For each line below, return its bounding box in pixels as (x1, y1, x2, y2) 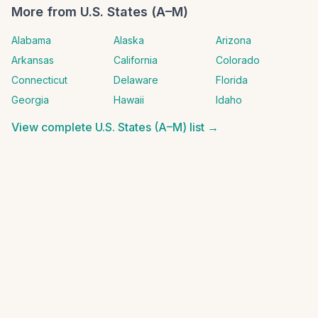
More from (11, 4, 80, 19)
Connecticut (11, 74, 67, 86)
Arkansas (11, 54, 54, 66)
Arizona (216, 34, 251, 46)
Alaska (114, 34, 144, 46)
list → (187, 120, 219, 134)
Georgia (11, 94, 49, 106)
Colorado (216, 54, 260, 66)
